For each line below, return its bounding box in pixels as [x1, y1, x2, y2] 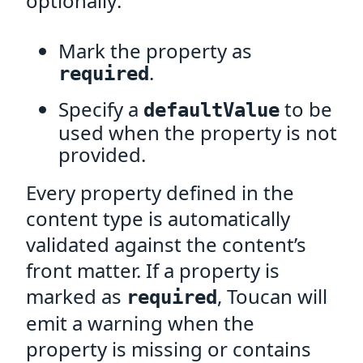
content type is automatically [26, 205, 290, 232]
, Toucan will [217, 283, 327, 310]
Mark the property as [58, 37, 252, 64]
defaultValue [143, 99, 280, 122]
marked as [26, 283, 126, 310]
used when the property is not [58, 119, 337, 146]
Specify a [58, 96, 143, 122]
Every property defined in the [26, 179, 294, 206]
